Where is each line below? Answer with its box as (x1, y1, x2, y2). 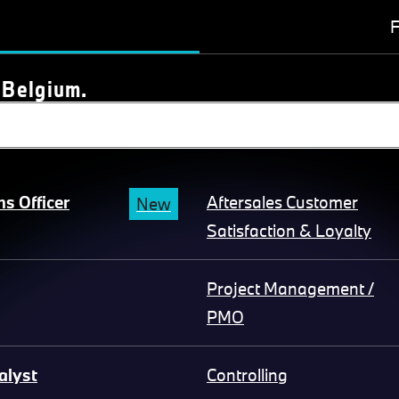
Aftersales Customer (207, 191, 358, 214)
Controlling (207, 364, 288, 387)
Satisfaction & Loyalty (207, 220, 371, 242)
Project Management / (207, 278, 374, 300)
